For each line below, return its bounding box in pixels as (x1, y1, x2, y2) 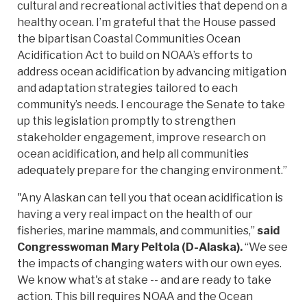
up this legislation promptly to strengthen (17, 114, 236, 128)
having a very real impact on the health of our (17, 208, 253, 221)
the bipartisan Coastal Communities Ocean (17, 32, 241, 46)
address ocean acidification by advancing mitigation (17, 65, 286, 79)
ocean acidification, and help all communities (17, 147, 249, 161)
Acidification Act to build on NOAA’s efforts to (17, 49, 253, 62)
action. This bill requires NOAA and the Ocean (17, 290, 253, 304)
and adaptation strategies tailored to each (17, 82, 238, 95)
